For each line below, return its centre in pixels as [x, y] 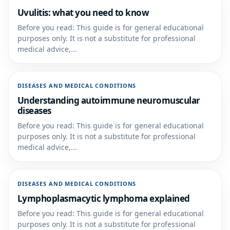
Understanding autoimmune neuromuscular [109, 100]
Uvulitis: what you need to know [83, 13]
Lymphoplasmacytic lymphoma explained [104, 198]
